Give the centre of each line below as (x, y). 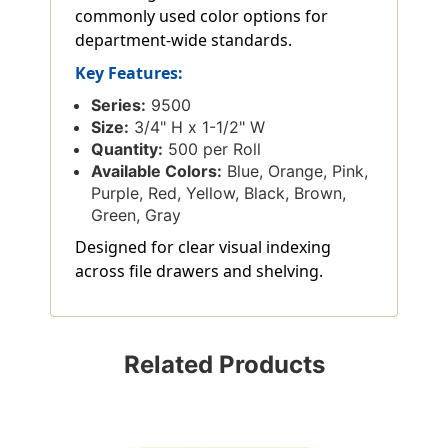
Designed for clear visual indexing (203, 247)
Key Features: (129, 73)
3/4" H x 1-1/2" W (197, 127)
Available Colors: (157, 171)
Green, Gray (136, 215)
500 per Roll (212, 149)
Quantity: (127, 149)
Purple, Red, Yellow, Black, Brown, (219, 193)
